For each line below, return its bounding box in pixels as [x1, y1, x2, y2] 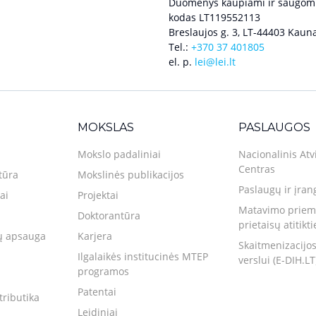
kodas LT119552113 [169, 10, 260, 24]
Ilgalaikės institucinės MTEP [78, 249, 208, 263]
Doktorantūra [78, 208, 140, 222]
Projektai [78, 188, 119, 202]
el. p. [169, 54, 195, 68]
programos [78, 264, 129, 278]
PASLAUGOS [238, 120, 310, 134]
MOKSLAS [78, 120, 134, 134]
